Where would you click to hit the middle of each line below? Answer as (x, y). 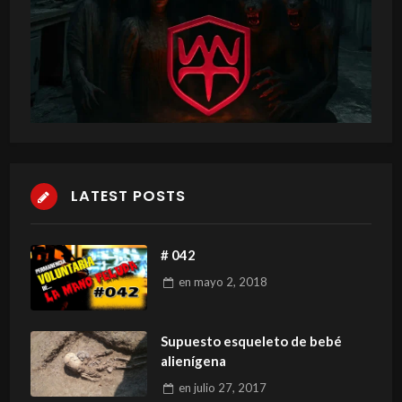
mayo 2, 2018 (230, 282)
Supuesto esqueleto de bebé (251, 341)
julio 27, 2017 (230, 388)
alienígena (193, 360)
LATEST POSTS (128, 197)
